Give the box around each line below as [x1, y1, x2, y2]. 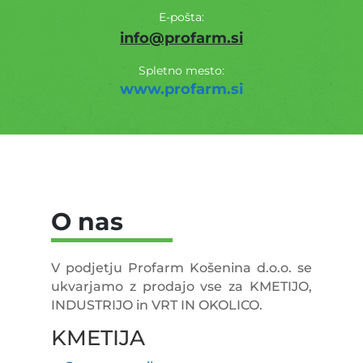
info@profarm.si [120, 28, 243, 47]
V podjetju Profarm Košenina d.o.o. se [50, 259, 313, 275]
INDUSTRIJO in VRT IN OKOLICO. [50, 297, 263, 313]
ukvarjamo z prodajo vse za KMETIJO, [50, 278, 313, 294]
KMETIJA [50, 324, 145, 351]
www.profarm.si [120, 79, 243, 98]
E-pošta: [159, 9, 204, 24]
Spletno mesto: [139, 62, 224, 78]
